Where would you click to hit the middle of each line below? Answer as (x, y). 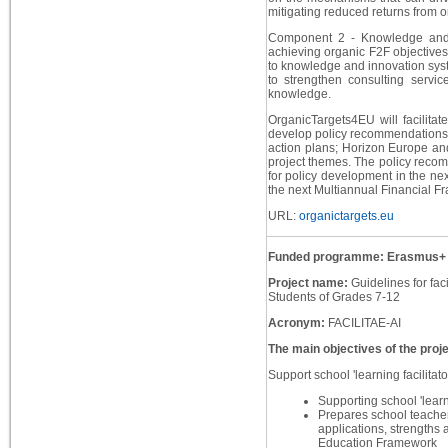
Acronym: (297, 323)
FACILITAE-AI (364, 323)
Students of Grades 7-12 (333, 297)
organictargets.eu (344, 216)
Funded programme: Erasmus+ (356, 257)
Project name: (309, 283)
